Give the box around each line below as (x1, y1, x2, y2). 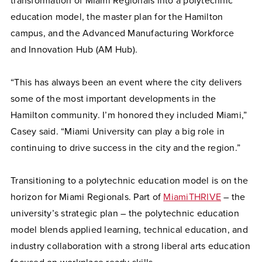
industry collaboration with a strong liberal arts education (11, 240, 250, 252)
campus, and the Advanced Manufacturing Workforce (11, 27, 234, 39)
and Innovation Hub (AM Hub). (11, 43, 137, 56)
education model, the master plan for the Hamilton (11, 11, 223, 23)
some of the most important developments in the (11, 92, 216, 105)
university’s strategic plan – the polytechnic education (11, 207, 239, 219)
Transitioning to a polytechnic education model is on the (11, 174, 248, 187)
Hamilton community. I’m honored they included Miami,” (11, 109, 247, 121)
